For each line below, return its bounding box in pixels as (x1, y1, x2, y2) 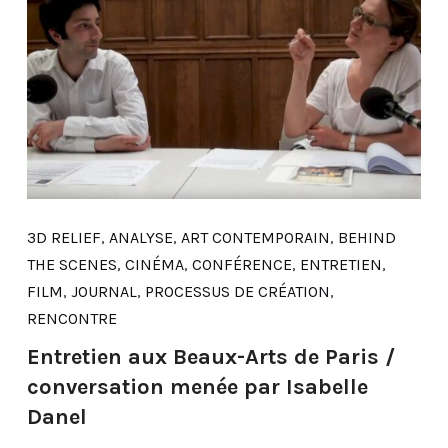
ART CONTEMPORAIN (180, 228, 330, 248)
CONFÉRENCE (191, 255, 292, 275)
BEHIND (337, 228, 396, 248)
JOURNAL (70, 282, 137, 302)
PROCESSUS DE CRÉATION (144, 282, 330, 302)
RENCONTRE (26, 309, 117, 329)
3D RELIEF (26, 228, 101, 248)
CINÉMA (124, 255, 184, 275)
